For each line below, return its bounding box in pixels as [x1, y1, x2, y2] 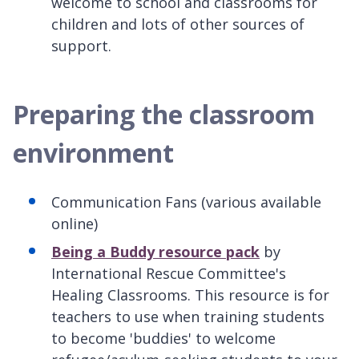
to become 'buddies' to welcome [51, 328, 276, 348]
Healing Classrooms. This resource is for [51, 284, 329, 305]
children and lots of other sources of [51, 14, 305, 34]
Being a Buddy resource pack [51, 241, 260, 261]
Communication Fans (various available [51, 192, 321, 212]
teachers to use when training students [51, 306, 325, 326]
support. [51, 35, 111, 55]
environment [13, 135, 174, 170]
